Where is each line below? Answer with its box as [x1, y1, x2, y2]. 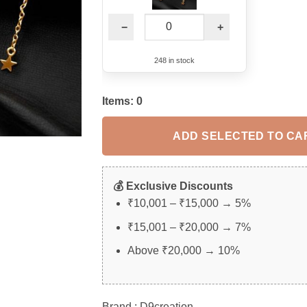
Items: [102, 95, 136, 108]
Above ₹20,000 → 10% [127, 245, 240, 257]
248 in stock [153, 56, 195, 65]
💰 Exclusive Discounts [113, 180, 233, 192]
